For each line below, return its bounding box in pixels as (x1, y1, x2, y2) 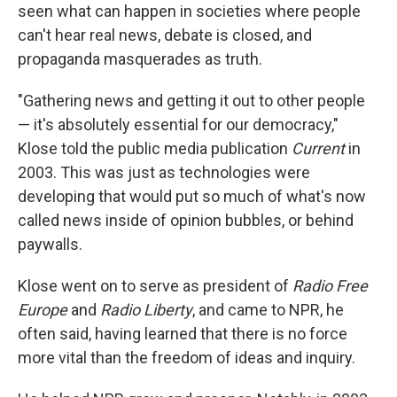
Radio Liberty (100, 300, 192, 319)
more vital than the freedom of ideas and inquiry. (18, 348, 355, 367)
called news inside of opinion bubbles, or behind (18, 211, 354, 230)
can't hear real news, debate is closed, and (18, 26, 312, 44)
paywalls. (18, 235, 82, 253)
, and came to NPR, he (192, 300, 344, 319)
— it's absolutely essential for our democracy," (18, 115, 339, 134)
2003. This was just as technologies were (18, 163, 310, 182)
